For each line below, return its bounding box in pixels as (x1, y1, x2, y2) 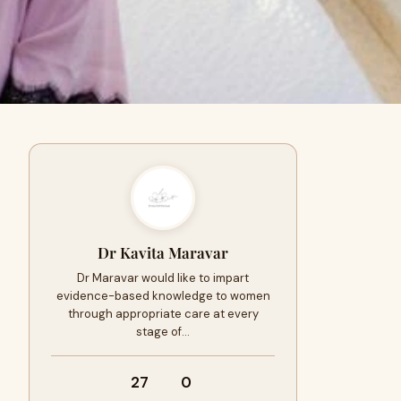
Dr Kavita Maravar (98, 243, 228, 262)
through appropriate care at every (67, 306, 259, 321)
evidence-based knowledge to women (55, 288, 270, 303)
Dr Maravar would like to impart (77, 270, 249, 286)
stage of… (136, 324, 190, 339)
